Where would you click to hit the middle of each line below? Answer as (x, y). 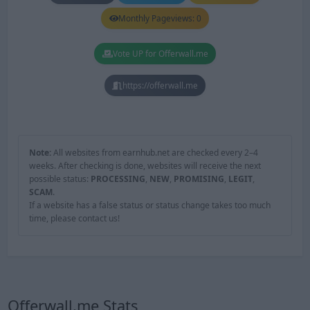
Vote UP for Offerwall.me (160, 54)
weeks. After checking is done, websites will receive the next (145, 166)
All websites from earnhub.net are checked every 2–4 (154, 153)
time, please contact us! (74, 219)
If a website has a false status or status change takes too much (149, 206)
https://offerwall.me (160, 85)
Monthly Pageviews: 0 (159, 18)
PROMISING (199, 179)
